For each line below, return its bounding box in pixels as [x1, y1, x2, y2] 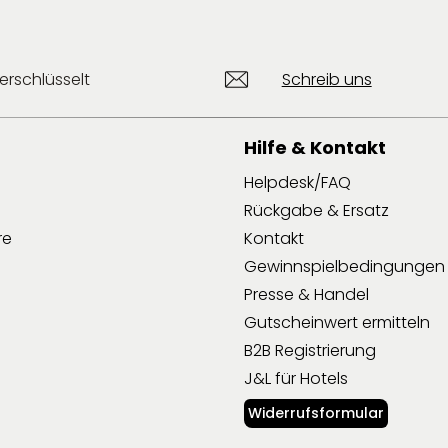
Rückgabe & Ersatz [244, 198, 389, 222]
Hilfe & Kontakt [244, 134, 386, 160]
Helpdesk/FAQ [244, 170, 351, 194]
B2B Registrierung [244, 338, 376, 362]
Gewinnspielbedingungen [244, 254, 445, 278]
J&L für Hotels [244, 366, 348, 390]
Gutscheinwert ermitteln [244, 310, 430, 334]
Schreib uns [281, 67, 372, 91]
